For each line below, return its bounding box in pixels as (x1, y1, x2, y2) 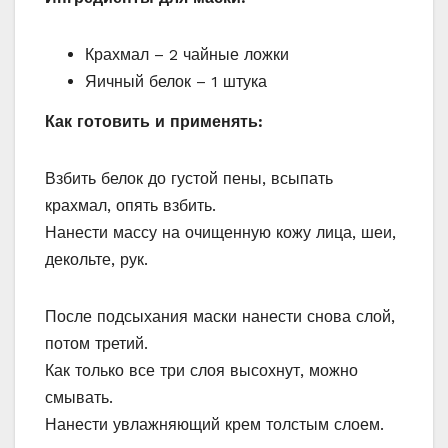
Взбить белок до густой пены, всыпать (45, 168, 333, 188)
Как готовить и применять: (45, 111, 263, 131)
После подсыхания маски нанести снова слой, (45, 306, 395, 326)
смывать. (45, 387, 113, 407)
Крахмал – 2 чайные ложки (85, 44, 289, 64)
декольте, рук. (45, 249, 148, 269)
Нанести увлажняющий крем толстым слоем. (45, 414, 384, 434)
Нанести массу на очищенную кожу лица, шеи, (45, 222, 396, 242)
